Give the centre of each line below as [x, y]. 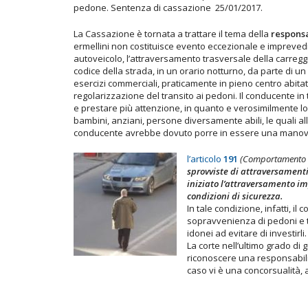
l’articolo [205, 158]
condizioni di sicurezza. [235, 196]
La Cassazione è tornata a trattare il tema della [172, 33]
